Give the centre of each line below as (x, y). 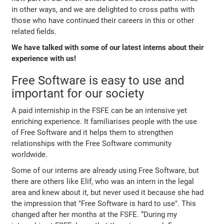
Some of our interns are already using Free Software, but (105, 170)
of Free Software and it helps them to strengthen (92, 132)
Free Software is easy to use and (98, 80)
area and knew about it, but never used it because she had (108, 192)
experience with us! (44, 58)
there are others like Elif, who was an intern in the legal (103, 181)
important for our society (78, 93)
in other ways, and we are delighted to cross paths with (103, 9)
